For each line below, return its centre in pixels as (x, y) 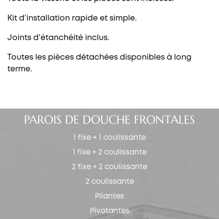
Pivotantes (109, 211)
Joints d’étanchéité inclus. (58, 38)
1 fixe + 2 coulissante (109, 152)
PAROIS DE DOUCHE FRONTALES (109, 120)
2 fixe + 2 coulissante (109, 167)
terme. (20, 69)
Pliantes (109, 196)
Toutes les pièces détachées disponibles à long (99, 57)
